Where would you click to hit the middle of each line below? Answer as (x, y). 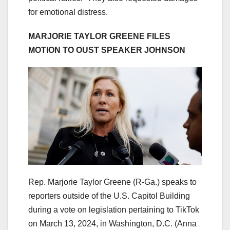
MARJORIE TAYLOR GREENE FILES (99, 36)
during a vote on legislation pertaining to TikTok (114, 209)
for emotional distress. (68, 12)
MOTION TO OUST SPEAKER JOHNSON (107, 50)
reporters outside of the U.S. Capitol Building (109, 196)
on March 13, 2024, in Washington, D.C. (100, 223)
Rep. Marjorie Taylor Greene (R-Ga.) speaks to (112, 182)
